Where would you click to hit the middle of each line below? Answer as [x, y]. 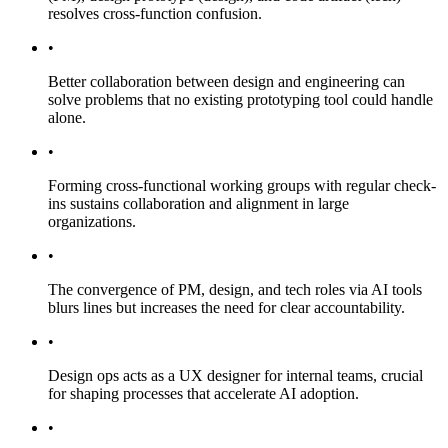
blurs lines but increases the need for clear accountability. [226, 307]
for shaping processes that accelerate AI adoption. [203, 393]
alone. [67, 117]
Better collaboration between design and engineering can [226, 81]
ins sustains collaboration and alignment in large [198, 203]
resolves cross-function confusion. [155, 13]
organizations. [92, 221]
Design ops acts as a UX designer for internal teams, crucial [235, 375]
